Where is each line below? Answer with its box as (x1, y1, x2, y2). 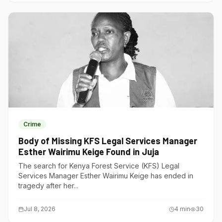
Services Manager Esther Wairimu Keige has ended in (18, 171, 193, 180)
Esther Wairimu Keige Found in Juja (18, 146, 159, 157)
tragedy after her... (18, 181, 78, 190)
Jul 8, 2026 (24, 205, 55, 213)
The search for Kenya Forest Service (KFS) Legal (18, 162, 179, 170)
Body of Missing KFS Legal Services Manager (18, 135, 197, 146)
